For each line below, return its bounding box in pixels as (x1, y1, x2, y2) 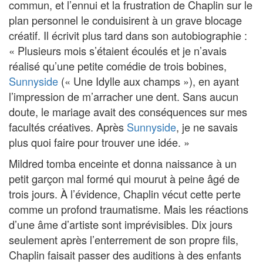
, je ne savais (176, 119, 238, 135)
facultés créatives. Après (9, 119, 127, 135)
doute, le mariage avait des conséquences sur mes (9, 104, 247, 120)
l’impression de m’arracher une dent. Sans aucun (9, 89, 238, 104)
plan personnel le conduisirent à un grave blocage (9, 12, 242, 28)
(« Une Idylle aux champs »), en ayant (58, 73, 239, 89)
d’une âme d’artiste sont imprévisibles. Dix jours (9, 217, 232, 232)
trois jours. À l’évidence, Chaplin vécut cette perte (9, 186, 241, 202)
